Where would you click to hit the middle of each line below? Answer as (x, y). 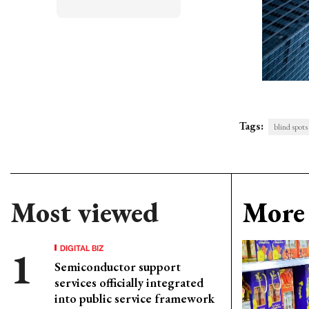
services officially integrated (129, 282)
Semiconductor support (118, 267)
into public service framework (134, 298)
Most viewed (84, 212)
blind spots (291, 127)
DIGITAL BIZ (82, 247)
